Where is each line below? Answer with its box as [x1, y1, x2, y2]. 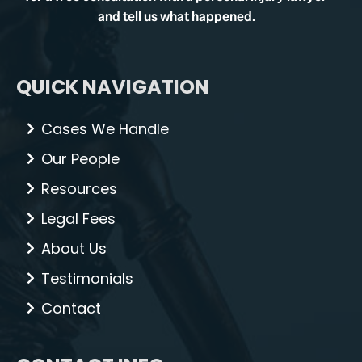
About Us [40, 238, 107, 259]
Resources [40, 178, 117, 199]
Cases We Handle [40, 118, 169, 139]
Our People [40, 148, 120, 169]
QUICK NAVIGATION [15, 73, 209, 100]
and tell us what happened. [97, 6, 255, 25]
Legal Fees [40, 208, 116, 229]
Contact [40, 297, 101, 318]
